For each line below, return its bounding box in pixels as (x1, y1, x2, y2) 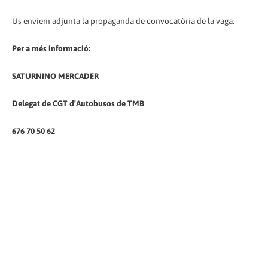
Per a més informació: (12, 43, 90, 53)
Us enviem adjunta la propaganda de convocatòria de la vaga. (12, 16, 234, 26)
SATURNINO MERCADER (12, 71, 99, 81)
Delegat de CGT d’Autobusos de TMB (12, 98, 144, 108)
